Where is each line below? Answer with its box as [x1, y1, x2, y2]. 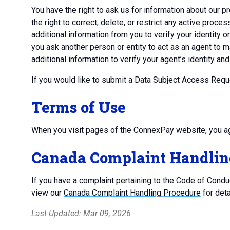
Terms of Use [31, 98, 125, 117]
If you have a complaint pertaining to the [31, 176, 176, 185]
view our [31, 188, 64, 198]
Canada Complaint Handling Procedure [63, 188, 201, 198]
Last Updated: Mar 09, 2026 [31, 208, 131, 218]
